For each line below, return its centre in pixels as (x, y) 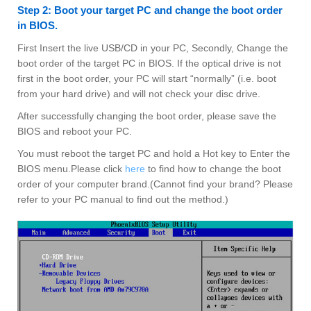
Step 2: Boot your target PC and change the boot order (150, 10)
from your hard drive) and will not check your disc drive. (139, 93)
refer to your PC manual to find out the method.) (123, 199)
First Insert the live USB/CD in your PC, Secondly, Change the (153, 48)
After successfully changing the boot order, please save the (147, 116)
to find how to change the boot (213, 168)
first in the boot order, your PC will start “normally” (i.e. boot (147, 78)
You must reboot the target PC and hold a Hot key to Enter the (154, 153)
